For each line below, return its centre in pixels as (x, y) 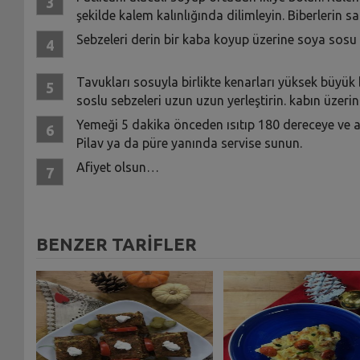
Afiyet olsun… (117, 167)
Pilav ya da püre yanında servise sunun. (189, 143)
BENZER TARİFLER (116, 244)
